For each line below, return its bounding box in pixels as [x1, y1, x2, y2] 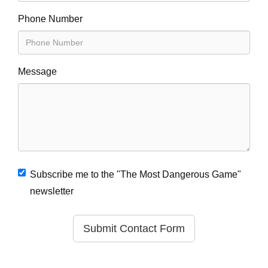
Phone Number [18, 14, 83, 24]
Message [18, 66, 57, 77]
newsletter [30, 186, 74, 196]
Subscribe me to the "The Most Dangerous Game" [30, 169, 241, 179]
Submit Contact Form [83, 223, 185, 234]
